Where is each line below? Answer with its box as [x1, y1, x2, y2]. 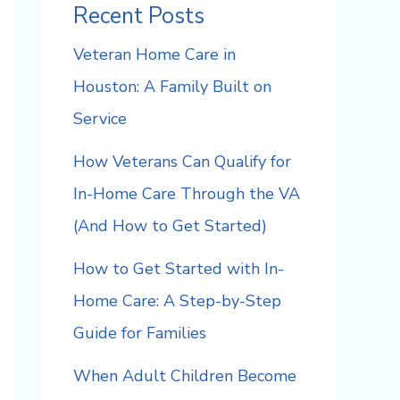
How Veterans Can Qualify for [73, 151, 291, 173]
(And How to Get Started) [73, 215, 267, 237]
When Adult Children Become [73, 365, 296, 387]
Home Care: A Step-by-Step [73, 290, 281, 312]
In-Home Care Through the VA [73, 183, 300, 205]
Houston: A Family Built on [73, 76, 271, 98]
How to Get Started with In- [73, 258, 284, 280]
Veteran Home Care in [73, 44, 236, 66]
